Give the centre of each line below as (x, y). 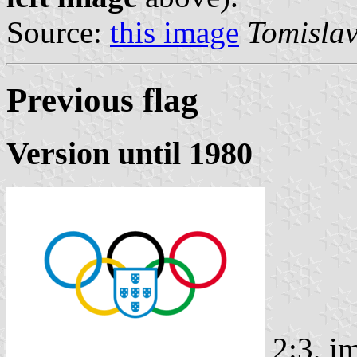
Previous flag (102, 100)
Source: (58, 32)
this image (175, 32)
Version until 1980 (129, 154)
